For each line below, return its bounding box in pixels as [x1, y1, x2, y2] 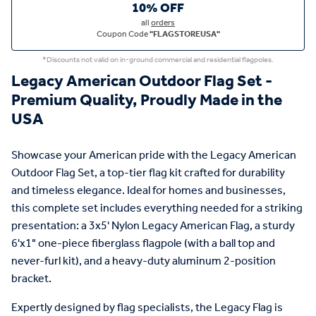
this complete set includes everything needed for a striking [11, 197, 303, 219]
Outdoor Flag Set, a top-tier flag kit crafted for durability [11, 162, 285, 184]
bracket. [11, 267, 51, 290]
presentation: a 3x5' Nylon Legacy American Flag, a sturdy [11, 214, 295, 237]
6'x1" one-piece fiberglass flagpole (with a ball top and [11, 232, 275, 255]
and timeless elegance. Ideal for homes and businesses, [11, 179, 286, 202]
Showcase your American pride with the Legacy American [11, 144, 296, 166]
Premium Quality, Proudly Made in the [11, 85, 282, 117]
